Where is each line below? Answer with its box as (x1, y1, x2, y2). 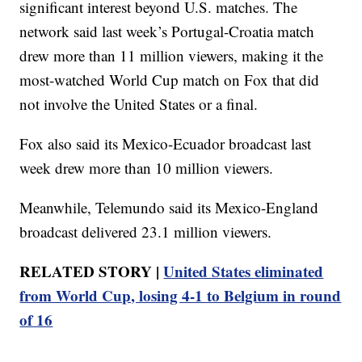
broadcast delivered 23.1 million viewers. (19, 221, 272, 242)
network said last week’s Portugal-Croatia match (19, 20, 315, 41)
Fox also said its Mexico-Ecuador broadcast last (19, 133, 312, 154)
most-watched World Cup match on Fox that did (19, 69, 320, 90)
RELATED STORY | (19, 259, 164, 282)
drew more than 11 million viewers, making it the (19, 44, 324, 65)
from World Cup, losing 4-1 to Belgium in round (19, 284, 342, 306)
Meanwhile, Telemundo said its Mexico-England (19, 196, 319, 217)
